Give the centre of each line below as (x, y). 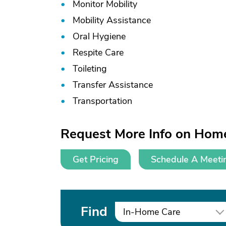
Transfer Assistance (113, 85)
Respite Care (98, 52)
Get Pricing (96, 159)
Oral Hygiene (99, 36)
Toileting (90, 69)
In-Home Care (152, 212)
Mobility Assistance (112, 20)
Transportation (102, 101)
